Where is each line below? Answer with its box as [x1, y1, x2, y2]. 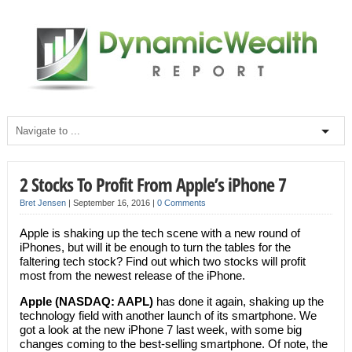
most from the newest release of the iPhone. [19, 269, 245, 282]
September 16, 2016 [72, 198, 152, 207]
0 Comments [156, 198, 206, 207]
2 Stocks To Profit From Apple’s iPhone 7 [19, 171, 286, 197]
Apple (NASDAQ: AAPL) [19, 295, 156, 308]
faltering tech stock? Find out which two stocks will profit [19, 255, 306, 268]
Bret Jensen [19, 198, 66, 207]
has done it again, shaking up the [156, 295, 324, 308]
